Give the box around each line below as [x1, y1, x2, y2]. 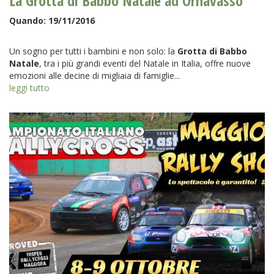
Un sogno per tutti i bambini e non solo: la [9, 45, 177, 57]
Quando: [9, 15, 48, 27]
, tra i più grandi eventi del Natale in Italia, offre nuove [39, 57, 251, 70]
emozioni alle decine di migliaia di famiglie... [9, 70, 180, 82]
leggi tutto [9, 82, 50, 94]
